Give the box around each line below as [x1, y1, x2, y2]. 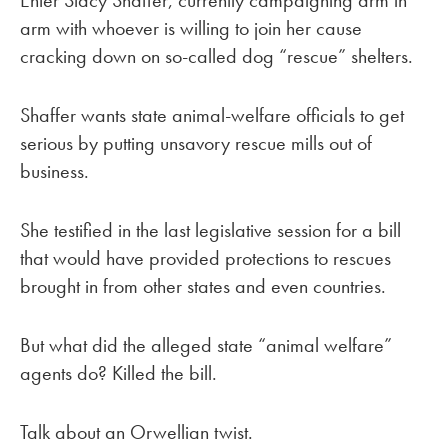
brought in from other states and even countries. [20, 273, 386, 300]
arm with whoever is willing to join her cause [20, 15, 362, 42]
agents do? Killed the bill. [20, 359, 217, 386]
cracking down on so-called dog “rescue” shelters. [20, 43, 413, 70]
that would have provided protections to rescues [20, 245, 391, 272]
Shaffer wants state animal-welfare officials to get [20, 102, 404, 129]
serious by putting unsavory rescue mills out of [20, 130, 372, 157]
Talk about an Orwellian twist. [20, 418, 253, 445]
